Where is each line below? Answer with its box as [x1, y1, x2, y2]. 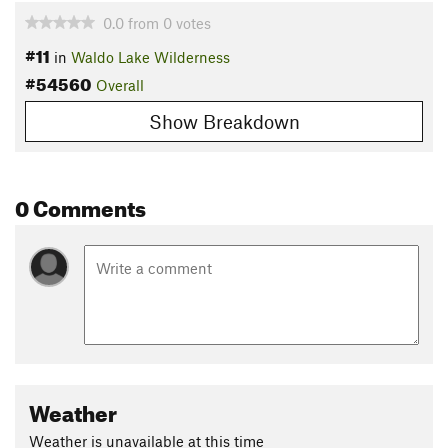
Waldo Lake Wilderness [71, 48, 230, 67]
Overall [96, 76, 144, 95]
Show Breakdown [148, 109, 300, 133]
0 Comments [15, 186, 146, 222]
